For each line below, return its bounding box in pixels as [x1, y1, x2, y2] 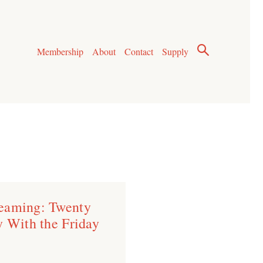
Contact [124, 45, 154, 58]
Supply [162, 45, 189, 58]
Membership [36, 45, 83, 58]
